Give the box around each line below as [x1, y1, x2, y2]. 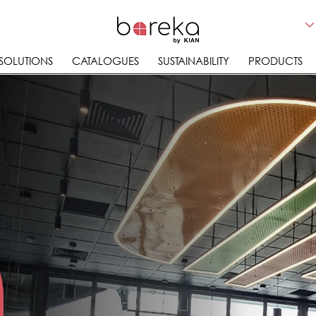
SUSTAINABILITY [158, 54, 229, 68]
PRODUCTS [248, 54, 303, 68]
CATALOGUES [72, 54, 139, 68]
